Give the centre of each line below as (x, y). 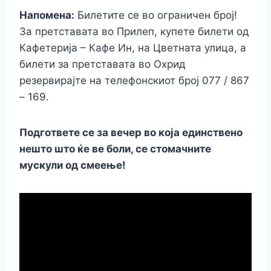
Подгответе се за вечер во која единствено (131, 132)
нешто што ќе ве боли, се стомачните (115, 149)
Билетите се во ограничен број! (156, 15)
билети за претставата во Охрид (103, 64)
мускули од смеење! (73, 165)
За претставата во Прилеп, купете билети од (134, 31)
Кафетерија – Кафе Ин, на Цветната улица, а (133, 47)
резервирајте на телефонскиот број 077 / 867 (134, 80)
